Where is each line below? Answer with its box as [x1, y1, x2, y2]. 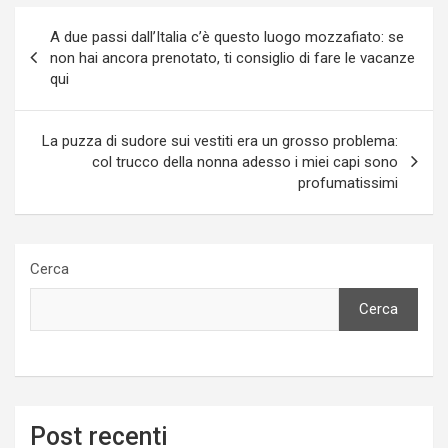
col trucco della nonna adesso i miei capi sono [92, 152, 398, 171]
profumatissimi [298, 173, 398, 192]
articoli [14, 38, 96, 68]
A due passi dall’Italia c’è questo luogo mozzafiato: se [50, 27, 404, 46]
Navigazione [14, 6, 154, 36]
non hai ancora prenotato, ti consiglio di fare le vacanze [50, 48, 415, 67]
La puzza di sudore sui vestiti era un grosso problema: [42, 131, 398, 150]
